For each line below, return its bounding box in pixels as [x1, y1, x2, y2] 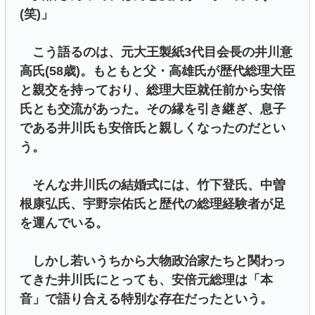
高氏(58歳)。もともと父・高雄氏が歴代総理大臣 [20, 64, 295, 79]
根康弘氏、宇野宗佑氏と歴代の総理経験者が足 [20, 197, 285, 212]
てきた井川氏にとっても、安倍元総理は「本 [20, 273, 273, 288]
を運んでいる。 [20, 216, 108, 231]
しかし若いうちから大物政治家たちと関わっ [20, 254, 285, 269]
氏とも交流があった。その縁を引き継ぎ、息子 [20, 102, 285, 117]
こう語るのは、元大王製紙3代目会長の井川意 [20, 45, 292, 60]
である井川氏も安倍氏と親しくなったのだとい [20, 121, 285, 136]
